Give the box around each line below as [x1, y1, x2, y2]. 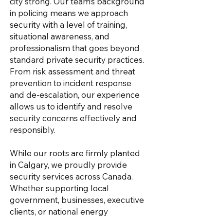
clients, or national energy [10, 206, 108, 217]
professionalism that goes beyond [10, 43, 140, 53]
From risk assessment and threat [10, 66, 135, 76]
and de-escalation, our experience [10, 90, 140, 100]
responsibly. [10, 125, 55, 135]
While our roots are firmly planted [10, 148, 140, 158]
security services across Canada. [10, 171, 133, 182]
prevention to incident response [10, 78, 131, 88]
